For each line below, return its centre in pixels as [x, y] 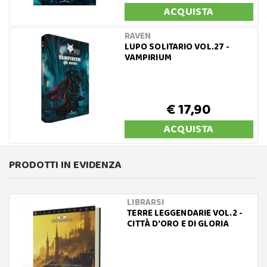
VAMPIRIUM [148, 58]
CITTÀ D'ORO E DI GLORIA [178, 224]
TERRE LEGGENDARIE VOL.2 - [185, 213]
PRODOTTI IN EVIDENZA [65, 165]
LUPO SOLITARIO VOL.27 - [177, 47]
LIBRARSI [146, 202]
